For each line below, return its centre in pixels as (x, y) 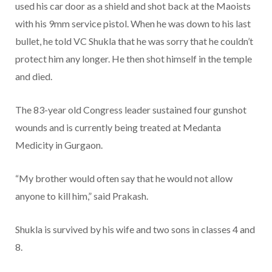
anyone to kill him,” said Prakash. (82, 196)
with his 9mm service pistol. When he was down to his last (133, 24)
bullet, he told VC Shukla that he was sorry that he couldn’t (134, 41)
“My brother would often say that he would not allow (124, 178)
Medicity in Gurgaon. (59, 145)
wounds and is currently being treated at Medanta (118, 127)
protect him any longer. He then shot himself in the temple (134, 59)
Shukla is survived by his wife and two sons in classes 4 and (135, 229)
